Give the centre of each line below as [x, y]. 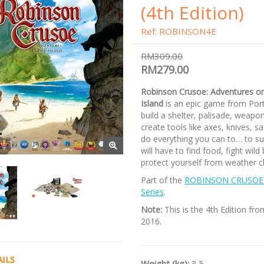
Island [153, 103]
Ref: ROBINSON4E [179, 31]
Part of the [163, 180]
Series [152, 192]
